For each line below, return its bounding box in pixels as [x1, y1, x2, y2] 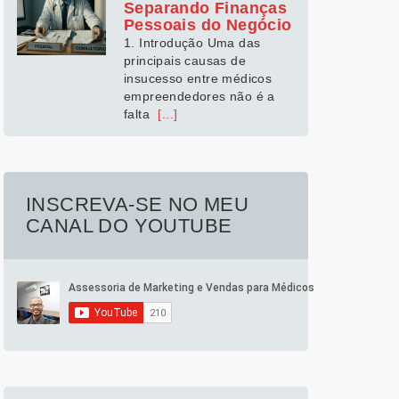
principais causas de [124, 53, 247, 68]
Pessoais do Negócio [124, 16, 292, 34]
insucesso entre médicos [124, 71, 273, 85]
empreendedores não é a [124, 89, 275, 103]
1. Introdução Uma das [124, 36, 261, 50]
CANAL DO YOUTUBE [26, 215, 232, 237]
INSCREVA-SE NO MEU [26, 193, 249, 216]
